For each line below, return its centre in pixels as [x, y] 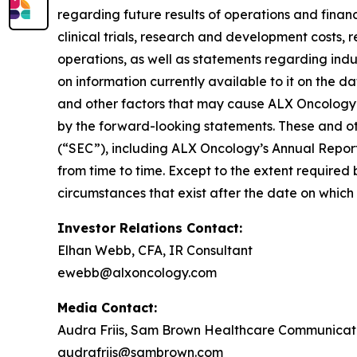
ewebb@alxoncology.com [137, 273]
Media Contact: [107, 308]
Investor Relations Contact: [150, 228]
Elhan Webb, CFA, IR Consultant [155, 251]
